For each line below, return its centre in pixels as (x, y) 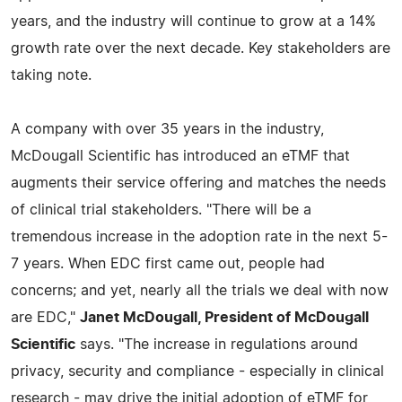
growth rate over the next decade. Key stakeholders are (201, 48)
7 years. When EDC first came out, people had (168, 263)
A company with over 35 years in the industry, (167, 129)
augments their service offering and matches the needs (198, 183)
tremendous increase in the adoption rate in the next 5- (199, 236)
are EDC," (45, 317)
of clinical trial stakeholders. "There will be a (161, 210)
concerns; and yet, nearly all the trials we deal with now (200, 290)
